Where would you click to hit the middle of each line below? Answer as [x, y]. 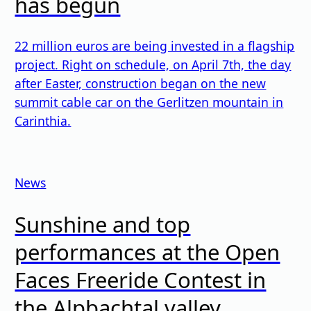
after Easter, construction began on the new [141, 84]
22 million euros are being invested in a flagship [155, 46]
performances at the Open [148, 252]
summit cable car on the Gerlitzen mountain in [149, 102]
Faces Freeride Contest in [141, 280]
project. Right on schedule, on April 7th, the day [153, 65]
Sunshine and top [103, 225]
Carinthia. [43, 121]
